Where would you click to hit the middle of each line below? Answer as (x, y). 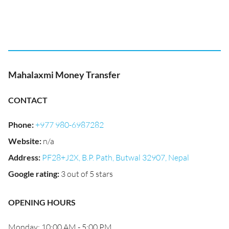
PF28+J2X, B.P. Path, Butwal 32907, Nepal (116, 157)
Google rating (33, 174)
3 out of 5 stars (87, 174)
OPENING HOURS (42, 202)
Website (24, 141)
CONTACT (28, 100)
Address (23, 157)
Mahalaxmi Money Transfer (64, 75)
